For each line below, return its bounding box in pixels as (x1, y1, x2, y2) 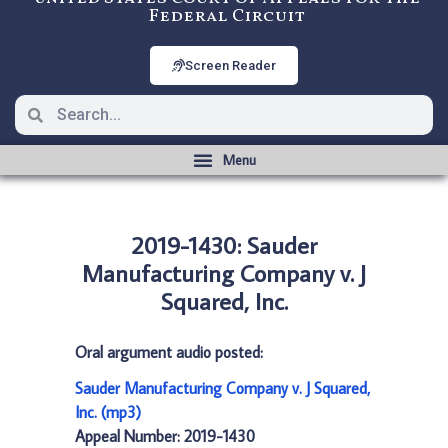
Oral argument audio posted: (75, 342, 263, 362)
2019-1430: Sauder (131, 229, 317, 260)
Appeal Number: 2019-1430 (75, 426, 255, 446)
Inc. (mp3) (75, 402, 141, 422)
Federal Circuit (148, 4, 305, 29)
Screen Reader (185, 58, 276, 73)
